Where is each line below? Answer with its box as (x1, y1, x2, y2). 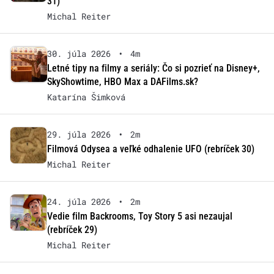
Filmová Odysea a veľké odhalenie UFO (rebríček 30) (46, 143, 254, 155)
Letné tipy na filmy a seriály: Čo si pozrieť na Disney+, (46, 62, 260, 74)
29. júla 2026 (46, 128, 111, 140)
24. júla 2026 (46, 195, 111, 207)
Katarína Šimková (46, 91, 125, 103)
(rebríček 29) (46, 223, 97, 235)
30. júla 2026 (46, 47, 111, 59)
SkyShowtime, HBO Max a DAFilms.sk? (46, 75, 198, 87)
